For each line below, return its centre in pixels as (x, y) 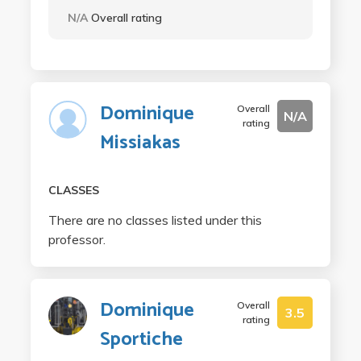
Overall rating (126, 18)
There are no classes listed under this (155, 220)
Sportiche (141, 340)
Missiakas (140, 143)
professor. (77, 239)
